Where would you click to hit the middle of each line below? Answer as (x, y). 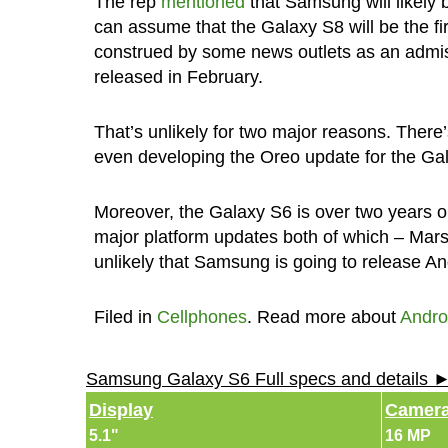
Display (121, 409)
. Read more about (323, 316)
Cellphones (201, 316)
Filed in (125, 316)
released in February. (178, 76)
